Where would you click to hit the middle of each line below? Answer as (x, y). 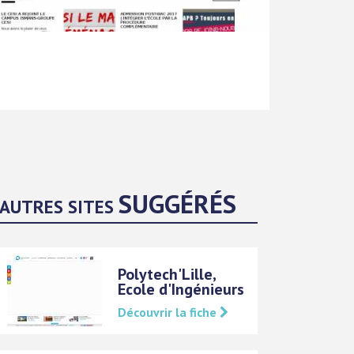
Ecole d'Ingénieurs (181, 289)
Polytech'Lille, (167, 274)
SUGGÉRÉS (178, 203)
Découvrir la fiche (169, 312)
